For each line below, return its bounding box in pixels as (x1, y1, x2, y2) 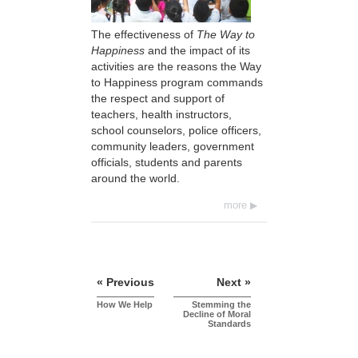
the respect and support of (91, 91, 225, 105)
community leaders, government (91, 139, 254, 153)
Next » (217, 275, 251, 288)
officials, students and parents (91, 155, 242, 169)
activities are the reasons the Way (91, 59, 261, 73)
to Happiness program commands (91, 75, 263, 89)
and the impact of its (145, 43, 250, 57)
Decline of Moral (183, 308, 251, 319)
